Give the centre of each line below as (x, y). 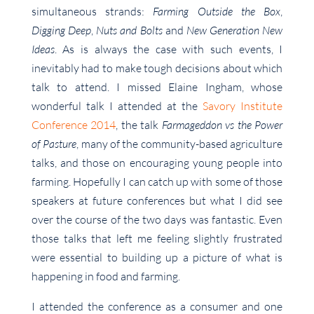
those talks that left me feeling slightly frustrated (157, 239)
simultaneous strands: (92, 12)
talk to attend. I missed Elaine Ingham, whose (157, 87)
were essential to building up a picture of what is (157, 258)
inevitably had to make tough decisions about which (157, 68)
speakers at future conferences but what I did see (157, 201)
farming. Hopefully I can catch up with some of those (157, 182)
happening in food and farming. (105, 277)
